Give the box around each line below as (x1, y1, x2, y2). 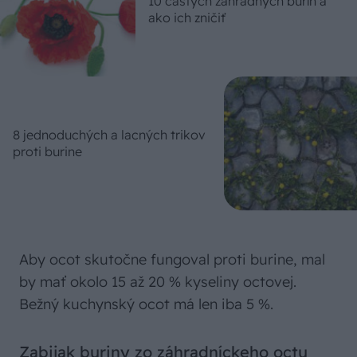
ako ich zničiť (147, 9, 226, 25)
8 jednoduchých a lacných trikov (13, 127, 206, 143)
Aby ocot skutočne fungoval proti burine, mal (19, 249, 325, 269)
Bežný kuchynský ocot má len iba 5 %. (19, 294, 273, 313)
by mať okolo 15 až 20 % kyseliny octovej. (19, 272, 296, 291)
